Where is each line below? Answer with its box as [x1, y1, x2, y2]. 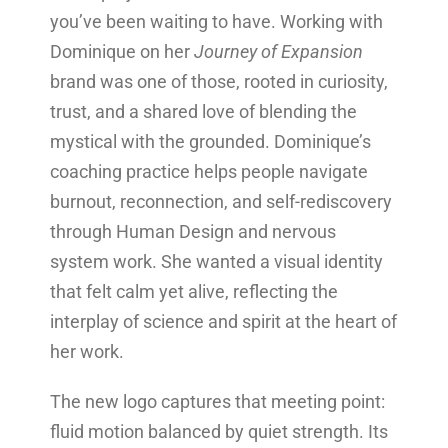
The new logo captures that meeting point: [50, 391, 385, 413]
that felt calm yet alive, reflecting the [50, 281, 338, 303]
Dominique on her [50, 41, 194, 63]
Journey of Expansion [194, 41, 363, 63]
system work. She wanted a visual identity [50, 251, 383, 273]
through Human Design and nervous [50, 221, 336, 243]
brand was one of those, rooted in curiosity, [50, 71, 388, 93]
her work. [50, 341, 124, 363]
